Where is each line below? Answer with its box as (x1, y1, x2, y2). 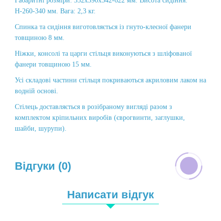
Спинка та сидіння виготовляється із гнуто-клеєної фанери (15, 23, 191, 31)
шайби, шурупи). (15, 125, 67, 132)
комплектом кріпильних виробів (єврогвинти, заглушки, (15, 114, 185, 121)
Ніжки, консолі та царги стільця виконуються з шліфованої (15, 50, 192, 57)
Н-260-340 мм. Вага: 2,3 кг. (15, 7, 96, 15)
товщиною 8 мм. (15, 34, 65, 41)
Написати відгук (67, 188, 154, 201)
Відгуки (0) (15, 160, 71, 172)
